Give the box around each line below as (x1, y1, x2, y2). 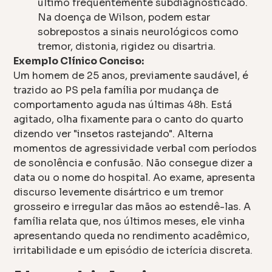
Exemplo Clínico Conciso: (13, 54, 144, 67)
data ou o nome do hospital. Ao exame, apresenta (13, 171, 256, 184)
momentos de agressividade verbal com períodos (13, 141, 257, 155)
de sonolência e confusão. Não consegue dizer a (13, 156, 253, 169)
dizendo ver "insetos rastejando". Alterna (13, 127, 214, 140)
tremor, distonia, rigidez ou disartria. (38, 39, 216, 53)
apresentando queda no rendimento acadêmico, (13, 229, 250, 242)
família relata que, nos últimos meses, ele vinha (13, 214, 245, 228)
